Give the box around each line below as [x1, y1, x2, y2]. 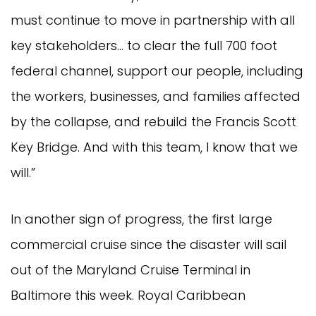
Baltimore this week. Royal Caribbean [11, 286, 245, 304]
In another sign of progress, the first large [11, 209, 272, 228]
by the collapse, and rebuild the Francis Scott [11, 112, 296, 130]
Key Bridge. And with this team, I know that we [11, 138, 298, 156]
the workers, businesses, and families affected [11, 87, 300, 105]
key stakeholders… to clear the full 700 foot [11, 36, 277, 54]
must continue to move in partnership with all [11, 11, 295, 29]
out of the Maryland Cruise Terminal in [11, 260, 250, 279]
